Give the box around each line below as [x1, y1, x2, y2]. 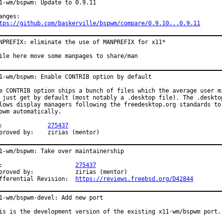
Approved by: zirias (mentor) [48, 129, 100, 136]
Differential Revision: [68, 175, 75, 182]
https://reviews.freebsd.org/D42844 [75, 175, 193, 182]
